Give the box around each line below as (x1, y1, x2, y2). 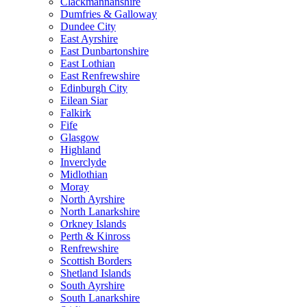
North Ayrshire (60, 193, 125, 206)
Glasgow (60, 132, 99, 144)
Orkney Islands (60, 218, 126, 230)
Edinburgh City (60, 82, 127, 95)
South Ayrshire (60, 280, 125, 292)
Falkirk (60, 107, 91, 119)
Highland (60, 144, 101, 156)
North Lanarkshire (60, 206, 140, 218)
